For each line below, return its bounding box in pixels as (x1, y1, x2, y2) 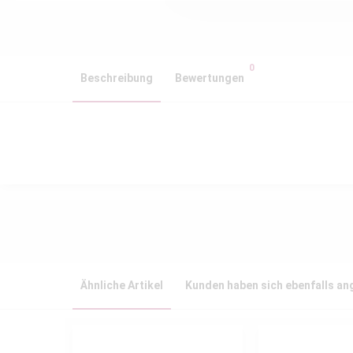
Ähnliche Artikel (80, 279, 163, 292)
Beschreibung (80, 72, 153, 84)
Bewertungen (175, 72, 244, 84)
